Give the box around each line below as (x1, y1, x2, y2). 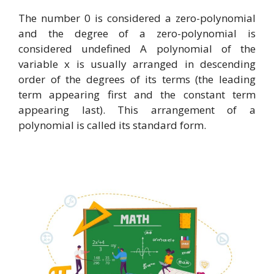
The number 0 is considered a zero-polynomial (18, 10, 256, 25)
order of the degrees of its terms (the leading (18, 72, 256, 86)
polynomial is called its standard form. (18, 117, 206, 132)
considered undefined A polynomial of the (18, 41, 256, 56)
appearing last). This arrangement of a (18, 102, 256, 117)
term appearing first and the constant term (18, 87, 256, 102)
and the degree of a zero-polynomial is (18, 26, 256, 40)
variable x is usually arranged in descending (18, 56, 256, 71)
